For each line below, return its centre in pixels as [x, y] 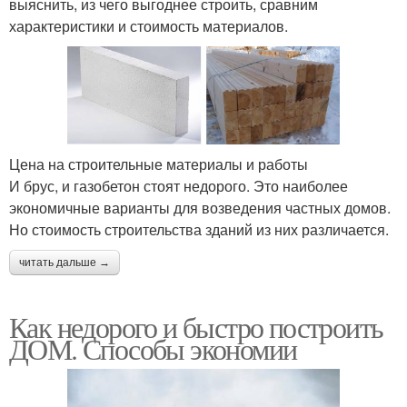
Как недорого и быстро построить [196, 327]
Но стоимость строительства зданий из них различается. [199, 230]
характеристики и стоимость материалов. [149, 25]
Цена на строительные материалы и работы [159, 164]
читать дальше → [65, 263]
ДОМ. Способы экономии [153, 349]
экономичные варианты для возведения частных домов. [200, 208]
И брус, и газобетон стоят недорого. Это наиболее [179, 186]
